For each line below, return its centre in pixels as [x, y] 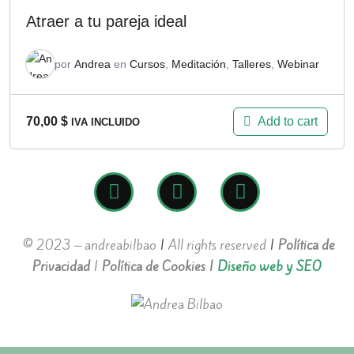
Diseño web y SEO [269, 266]
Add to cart [288, 121]
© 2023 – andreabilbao [88, 245]
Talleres [252, 64]
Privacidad [61, 266]
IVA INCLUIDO [105, 122]
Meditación [199, 64]
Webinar [298, 64]
